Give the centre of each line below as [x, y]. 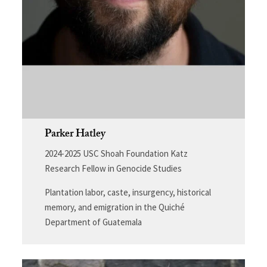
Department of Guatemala [93, 222]
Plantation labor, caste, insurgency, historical [128, 193]
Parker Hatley [75, 135]
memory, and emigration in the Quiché [114, 207]
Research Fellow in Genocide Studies [113, 169]
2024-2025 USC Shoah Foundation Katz [116, 154]
